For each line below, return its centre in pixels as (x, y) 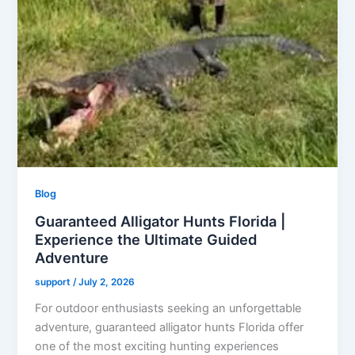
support (54, 282)
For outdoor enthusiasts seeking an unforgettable (168, 308)
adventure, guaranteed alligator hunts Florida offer (170, 327)
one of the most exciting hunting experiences (157, 346)
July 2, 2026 (107, 282)
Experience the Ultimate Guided (146, 240)
